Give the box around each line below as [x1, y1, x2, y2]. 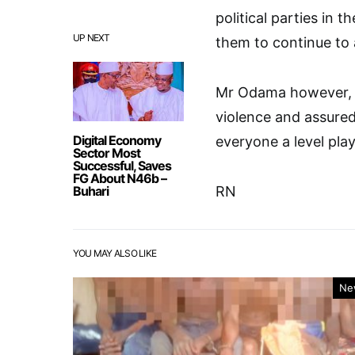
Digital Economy [73, 132, 161, 148]
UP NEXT [73, 31, 110, 44]
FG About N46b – [73, 170, 166, 186]
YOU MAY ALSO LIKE [73, 246, 157, 259]
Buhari [73, 182, 109, 199]
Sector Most [73, 144, 140, 161]
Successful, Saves [73, 157, 171, 174]
